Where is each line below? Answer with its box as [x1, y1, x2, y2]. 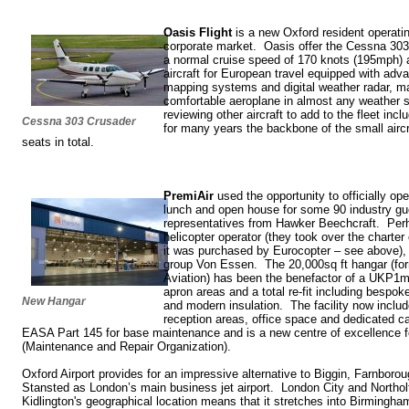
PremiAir [163, 188, 214, 203]
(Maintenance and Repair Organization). [22, 339, 231, 353]
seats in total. [22, 135, 94, 150]
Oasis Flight [163, 26, 232, 40]
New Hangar [22, 294, 86, 308]
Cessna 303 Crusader [22, 115, 136, 129]
